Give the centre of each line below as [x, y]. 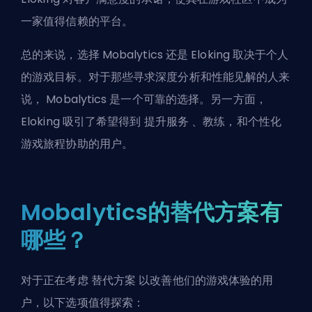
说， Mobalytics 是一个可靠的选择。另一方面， [144, 99]
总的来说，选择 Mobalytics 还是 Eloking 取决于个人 [155, 55]
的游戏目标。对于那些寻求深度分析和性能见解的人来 [156, 77]
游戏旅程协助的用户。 [77, 144]
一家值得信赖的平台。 [77, 21]
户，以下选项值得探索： [83, 303]
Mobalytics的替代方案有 [151, 212]
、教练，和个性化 [235, 122]
